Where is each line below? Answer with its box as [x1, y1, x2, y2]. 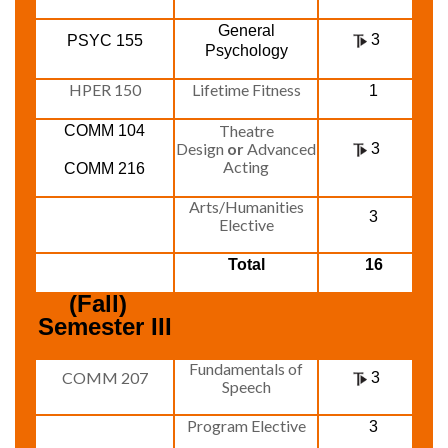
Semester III [37, 313, 172, 340]
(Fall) [68, 290, 127, 317]
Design [176, 139, 227, 158]
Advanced [247, 139, 316, 158]
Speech [221, 377, 271, 396]
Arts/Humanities [188, 197, 304, 216]
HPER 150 [68, 80, 141, 99]
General [217, 22, 275, 39]
